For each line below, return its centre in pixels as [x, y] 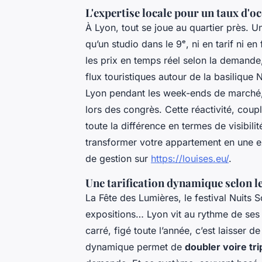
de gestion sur [118, 159]
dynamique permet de [135, 247]
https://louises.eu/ [190, 159]
